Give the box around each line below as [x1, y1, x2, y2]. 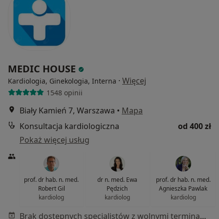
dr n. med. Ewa [97, 175, 137, 184]
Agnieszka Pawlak [159, 184, 208, 193]
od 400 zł [178, 121, 211, 132]
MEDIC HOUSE [8, 62, 78, 76]
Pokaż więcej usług [20, 134, 89, 146]
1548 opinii [46, 88, 83, 97]
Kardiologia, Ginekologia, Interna [8, 76, 116, 86]
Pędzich [107, 184, 128, 193]
